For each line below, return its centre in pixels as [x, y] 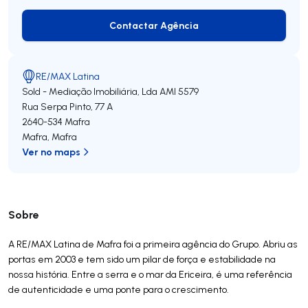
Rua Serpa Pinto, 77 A [67, 106]
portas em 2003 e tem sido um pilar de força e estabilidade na [142, 259]
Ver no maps [51, 151]
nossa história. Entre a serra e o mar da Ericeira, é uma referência [150, 274]
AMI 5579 [179, 91]
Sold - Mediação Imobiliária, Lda [90, 91]
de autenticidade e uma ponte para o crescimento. [119, 289]
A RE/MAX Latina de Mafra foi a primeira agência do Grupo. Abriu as [153, 244]
